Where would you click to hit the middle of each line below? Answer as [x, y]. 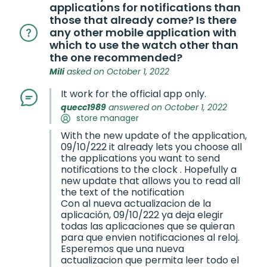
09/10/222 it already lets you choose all [151, 147]
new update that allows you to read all [150, 181]
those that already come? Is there [143, 20]
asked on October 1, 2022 [117, 72]
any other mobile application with [143, 32]
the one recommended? [116, 58]
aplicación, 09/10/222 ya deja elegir [142, 215]
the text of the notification [122, 192]
